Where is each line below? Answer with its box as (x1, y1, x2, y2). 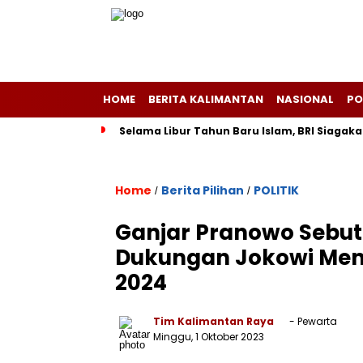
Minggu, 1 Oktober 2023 (153, 330, 264, 344)
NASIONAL (276, 92, 334, 107)
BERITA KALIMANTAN (148, 92, 263, 107)
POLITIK (254, 182, 299, 199)
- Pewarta (287, 314, 337, 328)
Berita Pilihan (161, 182, 244, 199)
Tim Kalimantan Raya (153, 314, 274, 328)
